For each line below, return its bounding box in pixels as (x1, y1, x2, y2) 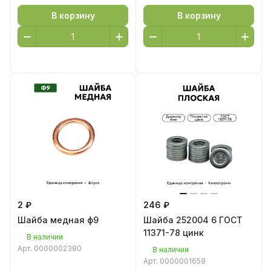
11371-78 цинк (143, 227, 204, 238)
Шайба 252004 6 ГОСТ (143, 215, 243, 225)
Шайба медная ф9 (18, 215, 99, 225)
